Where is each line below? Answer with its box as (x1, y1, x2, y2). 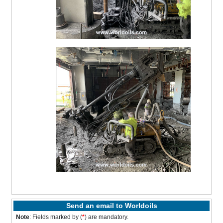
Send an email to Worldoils (66, 201, 157, 210)
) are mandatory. (85, 213, 129, 221)
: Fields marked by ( (29, 213, 83, 221)
